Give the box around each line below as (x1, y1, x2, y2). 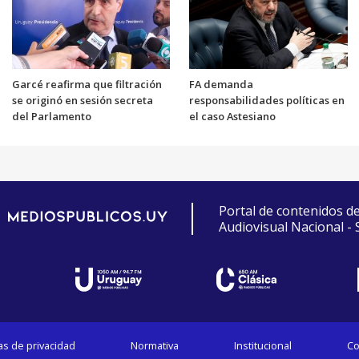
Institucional (233, 338, 292, 353)
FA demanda (189, 77, 253, 92)
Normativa (131, 338, 179, 353)
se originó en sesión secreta (11, 93, 153, 108)
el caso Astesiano (189, 109, 276, 124)
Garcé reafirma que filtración (11, 77, 162, 92)
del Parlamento (11, 109, 91, 124)
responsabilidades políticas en (189, 93, 345, 108)
